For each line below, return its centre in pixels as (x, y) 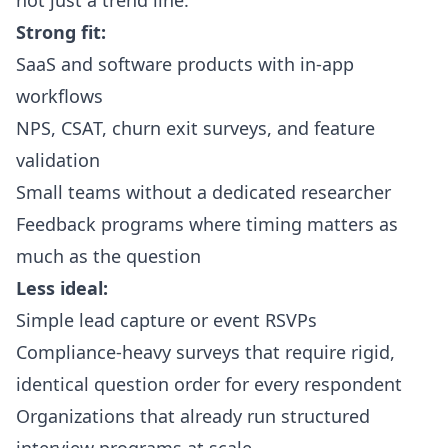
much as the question (108, 256)
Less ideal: (62, 288)
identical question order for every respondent (209, 384)
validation (58, 160)
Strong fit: (61, 32)
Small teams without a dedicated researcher (203, 192)
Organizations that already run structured (193, 416)
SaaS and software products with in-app (185, 64)
